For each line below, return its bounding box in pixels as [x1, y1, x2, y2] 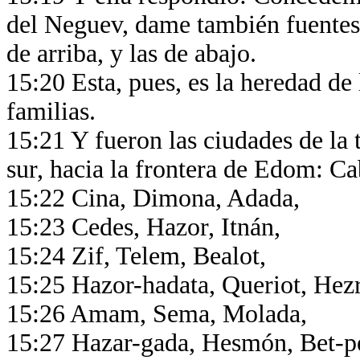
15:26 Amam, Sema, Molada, [6, 300, 313, 328]
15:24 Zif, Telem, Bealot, [6, 242, 272, 270]
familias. [6, 97, 102, 125]
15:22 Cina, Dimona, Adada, [6, 184, 306, 212]
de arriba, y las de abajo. [6, 39, 263, 67]
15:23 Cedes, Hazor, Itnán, [6, 213, 287, 241]
